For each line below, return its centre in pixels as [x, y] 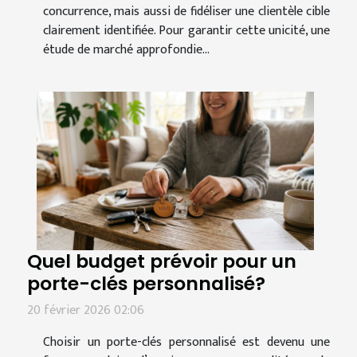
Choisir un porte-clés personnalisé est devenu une [186, 343]
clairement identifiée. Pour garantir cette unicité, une [186, 31]
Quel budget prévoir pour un [162, 261]
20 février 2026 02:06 [86, 311]
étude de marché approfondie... [126, 50]
